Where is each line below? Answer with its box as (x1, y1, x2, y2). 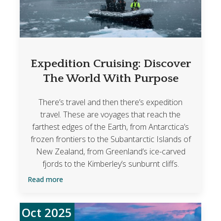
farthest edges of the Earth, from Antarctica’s (32, 121, 189, 132)
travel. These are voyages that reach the (40, 109, 181, 120)
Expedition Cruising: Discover (30, 57, 191, 71)
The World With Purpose (42, 72, 179, 85)
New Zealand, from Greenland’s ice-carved (36, 146, 185, 157)
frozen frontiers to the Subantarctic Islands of (30, 133, 191, 145)
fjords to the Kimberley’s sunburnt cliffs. (42, 158, 179, 169)
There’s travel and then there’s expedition (38, 96, 183, 108)
